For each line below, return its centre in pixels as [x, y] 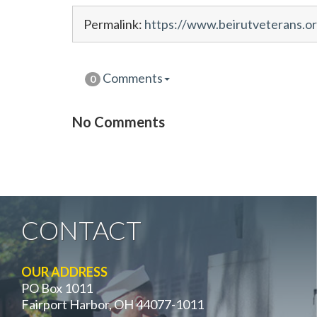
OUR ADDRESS [64, 272]
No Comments [119, 121]
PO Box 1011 [57, 288]
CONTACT [81, 230]
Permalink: [114, 24]
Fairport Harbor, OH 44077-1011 [113, 304]
